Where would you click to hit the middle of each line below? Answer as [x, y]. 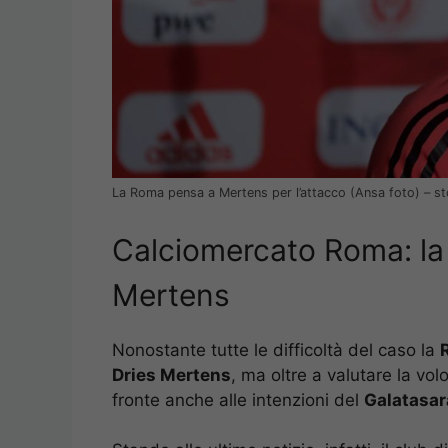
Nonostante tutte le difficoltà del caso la [276, 349]
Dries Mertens [171, 374]
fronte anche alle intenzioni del [238, 399]
